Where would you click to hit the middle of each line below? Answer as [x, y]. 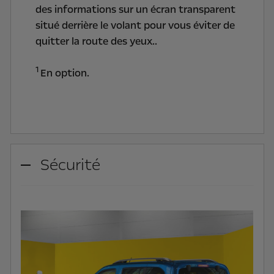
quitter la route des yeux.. [97, 42]
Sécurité [70, 165]
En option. [65, 73]
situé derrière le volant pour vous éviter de [135, 26]
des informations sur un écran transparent [135, 10]
